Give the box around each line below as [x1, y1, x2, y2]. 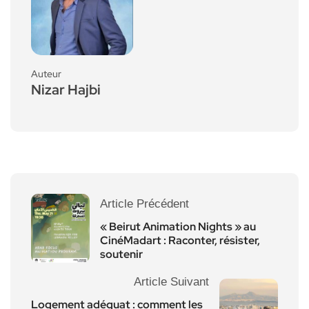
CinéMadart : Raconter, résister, [100, 232, 260, 248]
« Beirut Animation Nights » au [100, 219, 256, 234]
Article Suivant [134, 275, 209, 288]
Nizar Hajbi [31, 80, 101, 99]
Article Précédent [100, 197, 189, 210]
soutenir [100, 246, 143, 261]
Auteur [31, 67, 61, 80]
